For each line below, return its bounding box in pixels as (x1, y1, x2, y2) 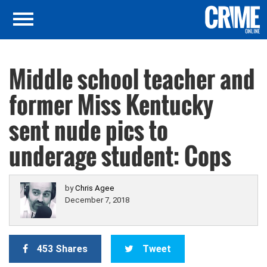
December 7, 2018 (65, 195, 129, 204)
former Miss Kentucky (9, 87, 213, 122)
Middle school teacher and (9, 61, 255, 96)
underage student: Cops (9, 138, 231, 173)
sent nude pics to (9, 113, 168, 147)
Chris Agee (75, 184, 114, 193)
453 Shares (37, 243, 88, 254)
